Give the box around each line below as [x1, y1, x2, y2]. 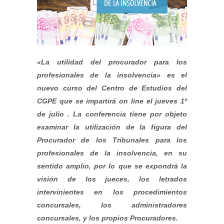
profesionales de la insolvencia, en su [37, 148, 187, 157]
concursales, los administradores [37, 200, 187, 209]
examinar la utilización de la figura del [37, 122, 187, 131]
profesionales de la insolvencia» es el [37, 70, 187, 79]
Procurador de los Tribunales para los [37, 135, 187, 144]
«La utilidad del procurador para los [37, 57, 187, 66]
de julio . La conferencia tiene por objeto [37, 109, 187, 118]
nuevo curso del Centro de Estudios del [37, 83, 187, 92]
